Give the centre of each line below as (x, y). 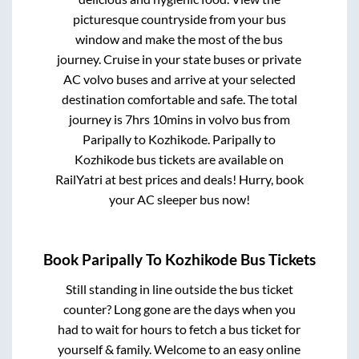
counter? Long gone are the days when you (179, 309)
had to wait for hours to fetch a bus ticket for (179, 329)
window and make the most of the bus (179, 38)
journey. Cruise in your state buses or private (179, 58)
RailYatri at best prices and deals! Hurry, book (179, 179)
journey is (97, 119)
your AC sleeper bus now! (179, 199)
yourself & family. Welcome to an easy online (179, 349)
